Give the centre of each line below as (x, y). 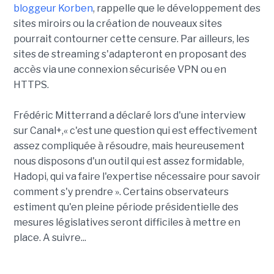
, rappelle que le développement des (176, 8)
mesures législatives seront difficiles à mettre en (127, 222)
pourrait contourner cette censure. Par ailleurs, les (131, 39)
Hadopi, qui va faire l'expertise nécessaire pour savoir (137, 176)
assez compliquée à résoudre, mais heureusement (129, 146)
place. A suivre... (50, 238)
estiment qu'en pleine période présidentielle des (126, 207)
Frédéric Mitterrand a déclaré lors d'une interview (129, 115)
